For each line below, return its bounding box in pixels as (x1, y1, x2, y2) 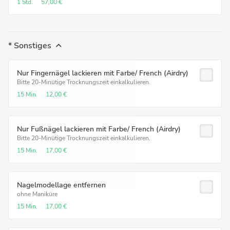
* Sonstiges (8, 40, 51, 51)
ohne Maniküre (17, 190, 57, 198)
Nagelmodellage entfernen (17, 180, 106, 190)
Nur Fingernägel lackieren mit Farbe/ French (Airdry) (17, 68, 188, 78)
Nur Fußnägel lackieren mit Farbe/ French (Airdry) (17, 124, 181, 134)
